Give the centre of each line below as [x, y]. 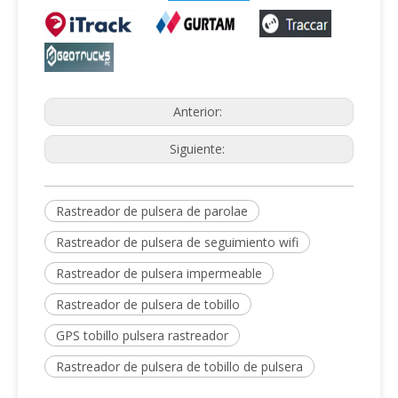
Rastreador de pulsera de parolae [152, 211]
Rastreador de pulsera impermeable [159, 274]
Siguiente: [199, 149]
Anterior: [199, 112]
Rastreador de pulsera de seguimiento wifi [177, 243]
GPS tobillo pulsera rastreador [142, 336]
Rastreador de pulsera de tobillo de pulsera [179, 367]
